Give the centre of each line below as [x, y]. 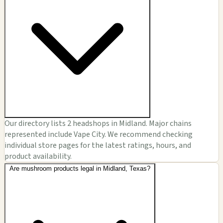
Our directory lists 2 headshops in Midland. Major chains [98, 124]
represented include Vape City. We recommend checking [99, 135]
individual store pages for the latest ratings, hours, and [98, 146]
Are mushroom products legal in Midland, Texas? [80, 169]
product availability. [38, 157]
